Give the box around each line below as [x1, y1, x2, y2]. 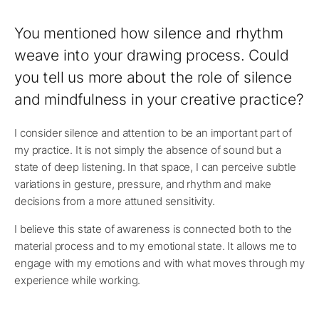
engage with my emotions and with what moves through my [14, 256, 305, 271]
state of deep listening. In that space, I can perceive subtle [14, 160, 296, 174]
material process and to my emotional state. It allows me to [14, 239, 298, 253]
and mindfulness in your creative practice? [14, 90, 303, 109]
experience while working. [14, 273, 141, 288]
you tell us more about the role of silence [14, 68, 292, 87]
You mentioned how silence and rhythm [14, 24, 283, 43]
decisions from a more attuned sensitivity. [14, 194, 215, 209]
